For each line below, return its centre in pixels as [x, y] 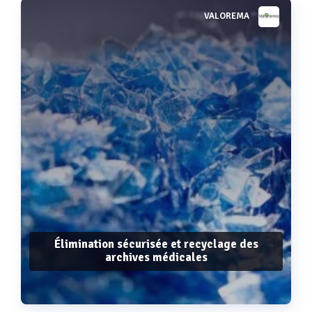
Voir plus [156, 23]
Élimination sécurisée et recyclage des [156, 244]
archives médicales [156, 257]
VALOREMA [227, 16]
